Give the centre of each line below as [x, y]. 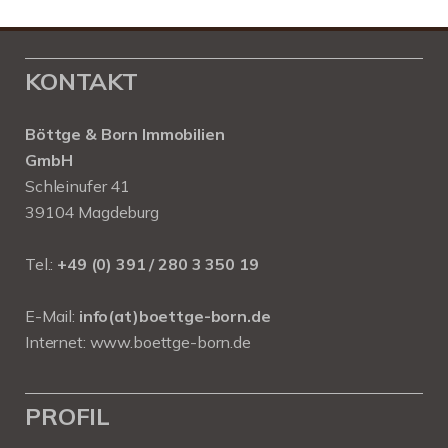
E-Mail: [52, 316]
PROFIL [68, 416]
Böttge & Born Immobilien [125, 134]
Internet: [57, 342]
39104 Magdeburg [92, 212]
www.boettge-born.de [170, 342]
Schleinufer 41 [77, 186]
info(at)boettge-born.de [174, 316]
